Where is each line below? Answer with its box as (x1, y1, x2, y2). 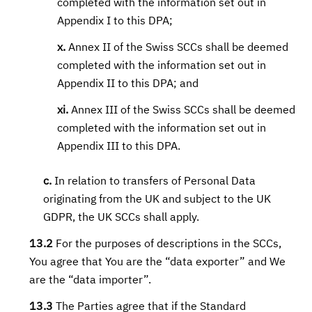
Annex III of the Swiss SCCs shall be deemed (68, 105, 296, 116)
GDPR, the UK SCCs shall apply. (43, 212, 200, 224)
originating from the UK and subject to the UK (43, 194, 272, 205)
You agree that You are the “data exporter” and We (29, 257, 286, 268)
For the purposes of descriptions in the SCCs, (53, 239, 282, 250)
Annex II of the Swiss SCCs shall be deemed (65, 42, 289, 54)
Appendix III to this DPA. (57, 141, 181, 153)
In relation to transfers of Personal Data (52, 176, 256, 187)
